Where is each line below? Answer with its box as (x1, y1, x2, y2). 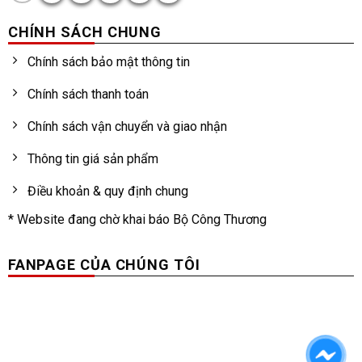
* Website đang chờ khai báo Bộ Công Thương (7, 212, 267, 228)
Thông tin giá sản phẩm (27, 151, 158, 167)
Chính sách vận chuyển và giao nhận (27, 119, 227, 135)
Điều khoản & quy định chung (27, 183, 188, 200)
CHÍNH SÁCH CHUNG (7, 23, 162, 41)
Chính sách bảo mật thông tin (27, 54, 190, 70)
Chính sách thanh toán (27, 86, 149, 103)
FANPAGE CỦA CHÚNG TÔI (7, 256, 200, 274)
